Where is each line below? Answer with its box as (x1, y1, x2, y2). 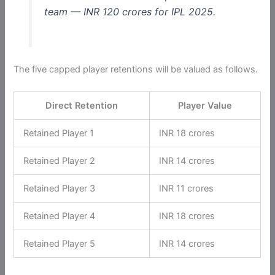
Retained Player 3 (23, 182, 96, 194)
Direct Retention (45, 99, 118, 111)
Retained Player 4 (23, 210, 96, 222)
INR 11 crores (159, 182, 214, 194)
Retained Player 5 (23, 238, 96, 249)
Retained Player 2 (23, 155, 96, 166)
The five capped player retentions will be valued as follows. (14, 64, 258, 76)
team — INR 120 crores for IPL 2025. (44, 5, 215, 18)
